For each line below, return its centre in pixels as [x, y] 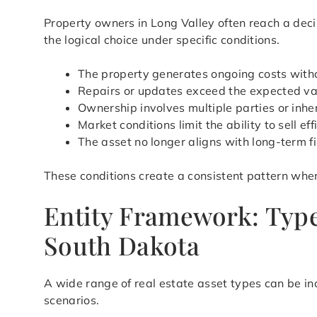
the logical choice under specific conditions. [162, 40]
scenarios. [72, 300]
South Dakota [122, 246]
